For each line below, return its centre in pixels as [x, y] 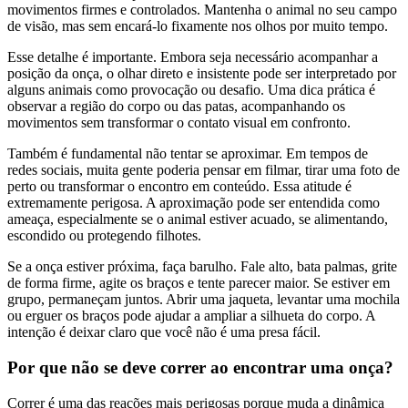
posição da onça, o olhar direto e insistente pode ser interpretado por [202, 74]
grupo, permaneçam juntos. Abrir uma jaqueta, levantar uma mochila [204, 300]
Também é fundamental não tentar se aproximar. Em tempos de [188, 154]
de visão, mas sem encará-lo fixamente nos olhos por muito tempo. [198, 26]
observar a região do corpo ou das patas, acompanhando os [176, 107]
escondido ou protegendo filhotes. [104, 236]
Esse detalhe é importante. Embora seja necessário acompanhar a [193, 57]
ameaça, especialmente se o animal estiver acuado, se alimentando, [198, 219]
